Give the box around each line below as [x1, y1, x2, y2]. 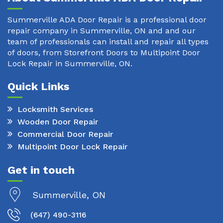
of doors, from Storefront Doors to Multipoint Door [7, 48, 200, 58]
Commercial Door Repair [17, 129, 113, 139]
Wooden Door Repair [17, 116, 98, 126]
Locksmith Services [17, 104, 93, 114]
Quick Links [7, 80, 69, 93]
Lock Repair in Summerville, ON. [7, 59, 132, 69]
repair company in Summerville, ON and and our [7, 26, 196, 36]
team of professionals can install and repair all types [7, 37, 209, 47]
